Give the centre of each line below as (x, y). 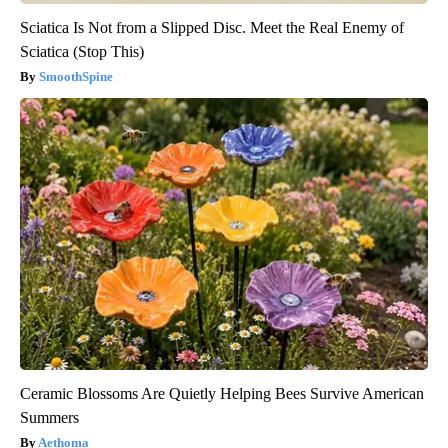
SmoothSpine (76, 77)
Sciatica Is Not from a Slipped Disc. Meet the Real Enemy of (212, 28)
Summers (49, 418)
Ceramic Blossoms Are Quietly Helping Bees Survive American (222, 394)
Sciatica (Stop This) (82, 52)
